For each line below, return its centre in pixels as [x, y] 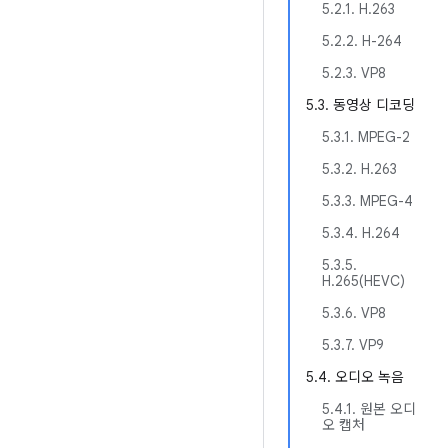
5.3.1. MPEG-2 [366, 137]
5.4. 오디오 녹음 [355, 377]
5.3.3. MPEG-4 [367, 201]
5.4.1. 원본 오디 [369, 409]
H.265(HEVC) [363, 281]
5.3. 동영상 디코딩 [360, 105]
